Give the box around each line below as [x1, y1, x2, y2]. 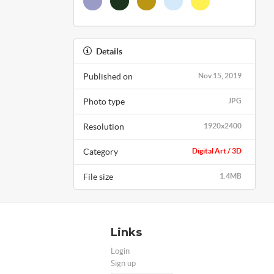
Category [83, 146, 118, 157]
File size [83, 171, 113, 182]
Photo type [83, 96, 125, 106]
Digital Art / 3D [192, 146, 242, 155]
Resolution [83, 121, 124, 131]
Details [95, 46, 122, 56]
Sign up [111, 258, 136, 268]
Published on [83, 71, 133, 81]
